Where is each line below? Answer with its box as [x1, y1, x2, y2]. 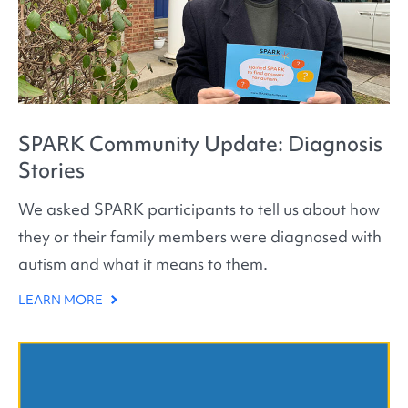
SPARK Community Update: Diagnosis [18, 130, 382, 158]
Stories [18, 157, 85, 185]
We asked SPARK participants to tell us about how [18, 199, 380, 220]
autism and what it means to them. [18, 253, 268, 275]
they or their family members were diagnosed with [18, 226, 382, 248]
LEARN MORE [18, 291, 106, 309]
